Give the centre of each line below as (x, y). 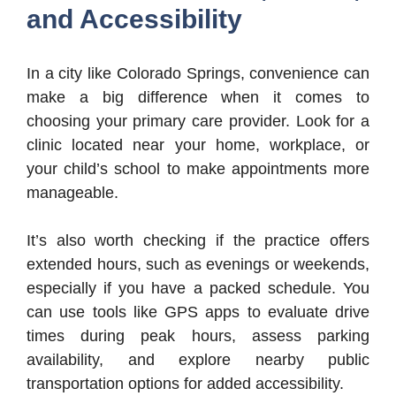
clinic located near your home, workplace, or (198, 145)
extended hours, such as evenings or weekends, (198, 265)
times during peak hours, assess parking (198, 336)
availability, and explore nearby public (198, 360)
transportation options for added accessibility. (185, 384)
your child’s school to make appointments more (198, 169)
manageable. (72, 193)
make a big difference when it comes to (198, 98)
